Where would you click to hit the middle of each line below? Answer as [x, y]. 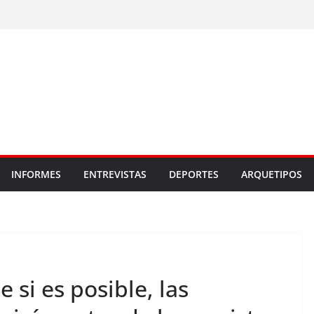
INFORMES [36, 174]
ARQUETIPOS [272, 174]
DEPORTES [194, 174]
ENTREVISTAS [115, 174]
